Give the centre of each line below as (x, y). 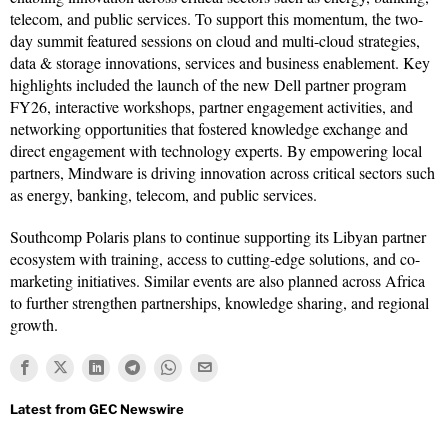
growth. (34, 324)
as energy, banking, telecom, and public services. (163, 194)
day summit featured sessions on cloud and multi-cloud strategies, (215, 40)
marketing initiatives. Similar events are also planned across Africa (217, 280)
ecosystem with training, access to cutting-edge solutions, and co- (215, 258)
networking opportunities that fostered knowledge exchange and (209, 128)
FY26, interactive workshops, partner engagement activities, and (211, 106)
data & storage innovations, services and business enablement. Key (220, 62)
